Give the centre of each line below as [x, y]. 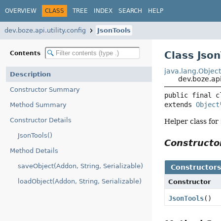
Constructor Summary [45, 90]
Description [30, 74]
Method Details [34, 151]
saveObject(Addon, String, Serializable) [80, 166]
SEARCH [130, 11]
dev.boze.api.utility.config [45, 30]
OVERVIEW [21, 11]
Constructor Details [41, 120]
